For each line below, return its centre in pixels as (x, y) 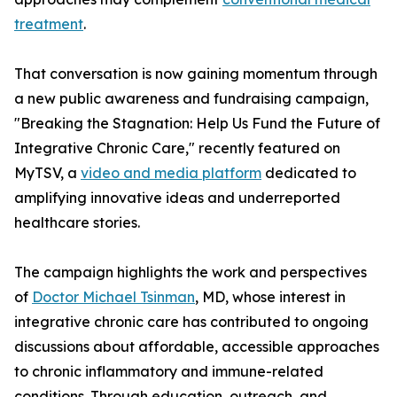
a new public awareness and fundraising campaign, (191, 99)
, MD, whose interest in (270, 297)
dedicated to (309, 173)
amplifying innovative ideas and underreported (177, 198)
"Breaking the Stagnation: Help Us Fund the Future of (197, 124)
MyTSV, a (47, 173)
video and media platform (171, 173)
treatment (49, 24)
